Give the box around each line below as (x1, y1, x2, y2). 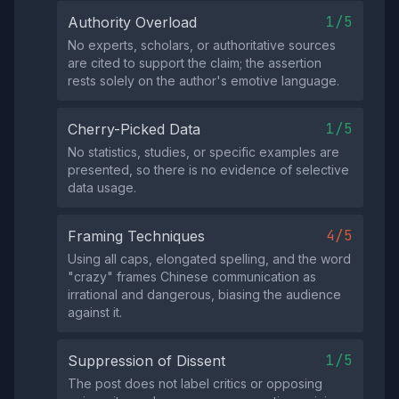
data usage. (68, 180, 136, 195)
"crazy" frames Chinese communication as (68, 269, 316, 284)
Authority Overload (68, 13, 197, 31)
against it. (68, 305, 122, 320)
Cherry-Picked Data (68, 120, 200, 138)
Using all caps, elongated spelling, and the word (68, 251, 351, 266)
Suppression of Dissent (68, 352, 225, 370)
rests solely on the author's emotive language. (68, 73, 339, 88)
